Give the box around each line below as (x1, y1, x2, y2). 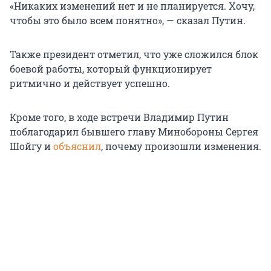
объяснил (53, 140, 101, 153)
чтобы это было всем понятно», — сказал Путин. (10, 14, 246, 27)
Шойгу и (10, 140, 53, 153)
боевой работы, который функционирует (10, 62, 212, 76)
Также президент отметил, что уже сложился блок (10, 48, 258, 61)
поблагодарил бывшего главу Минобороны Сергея (10, 125, 258, 139)
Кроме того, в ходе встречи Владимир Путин (10, 111, 229, 124)
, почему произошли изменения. (101, 140, 261, 153)
